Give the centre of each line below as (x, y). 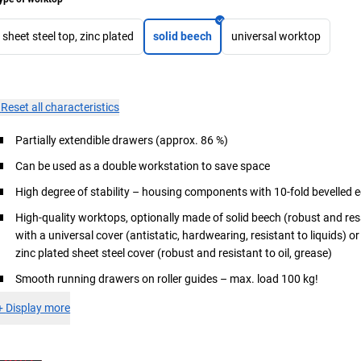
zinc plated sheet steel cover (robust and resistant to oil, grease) (174, 253)
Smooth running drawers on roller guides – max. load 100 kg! (167, 278)
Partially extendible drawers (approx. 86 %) (122, 140)
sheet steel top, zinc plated (68, 36)
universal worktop (276, 36)
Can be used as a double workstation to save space (143, 166)
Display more (38, 307)
